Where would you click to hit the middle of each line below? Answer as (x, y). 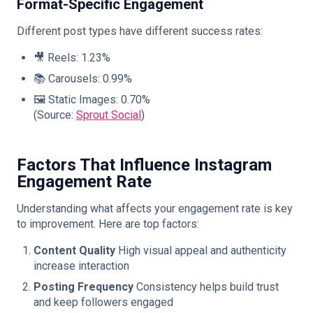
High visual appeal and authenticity (201, 250)
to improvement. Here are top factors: (108, 224)
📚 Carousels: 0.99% (83, 79)
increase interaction (81, 266)
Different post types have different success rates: (140, 31)
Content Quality (74, 250)
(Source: (55, 115)
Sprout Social (109, 115)
